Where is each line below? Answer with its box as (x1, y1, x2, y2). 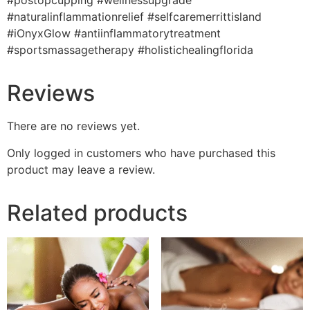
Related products (7, 199, 188, 226)
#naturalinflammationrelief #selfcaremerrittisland (7, 10, 262, 24)
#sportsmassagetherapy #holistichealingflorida (7, 43, 253, 57)
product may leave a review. (7, 162, 155, 176)
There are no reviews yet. (7, 119, 140, 134)
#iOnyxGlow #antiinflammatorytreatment (7, 26, 221, 41)
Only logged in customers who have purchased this (7, 145, 275, 160)
